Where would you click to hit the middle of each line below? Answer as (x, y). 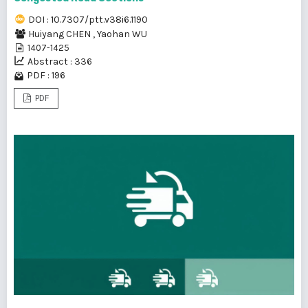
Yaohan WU (122, 34)
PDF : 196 (46, 76)
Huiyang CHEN (60, 34)
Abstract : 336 (60, 62)
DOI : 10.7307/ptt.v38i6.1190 (88, 20)
